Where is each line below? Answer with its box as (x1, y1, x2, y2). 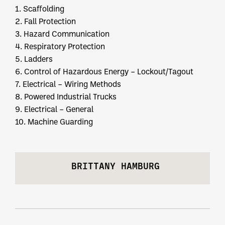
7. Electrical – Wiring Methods (15, 79, 121, 89)
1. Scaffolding (15, 4, 64, 14)
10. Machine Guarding (15, 117, 93, 127)
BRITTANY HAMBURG (71, 161, 160, 172)
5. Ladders (15, 54, 53, 64)
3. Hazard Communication (15, 29, 109, 39)
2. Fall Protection (15, 16, 76, 27)
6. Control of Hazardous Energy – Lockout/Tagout (15, 66, 193, 77)
